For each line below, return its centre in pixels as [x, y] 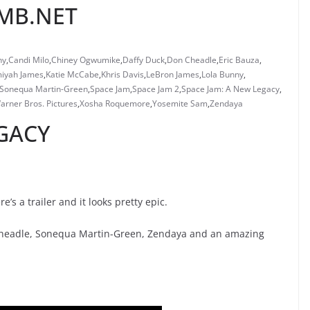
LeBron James [173, 75]
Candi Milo [29, 60]
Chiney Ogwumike [86, 60]
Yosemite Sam [180, 104]
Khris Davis [122, 75]
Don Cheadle [192, 60]
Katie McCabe [72, 75]
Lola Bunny [222, 75]
